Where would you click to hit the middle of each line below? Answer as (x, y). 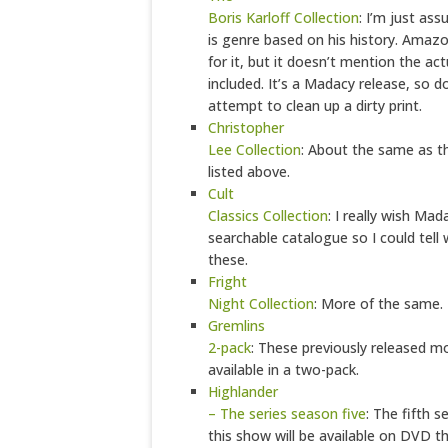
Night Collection (261, 303)
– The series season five (287, 413)
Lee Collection (254, 149)
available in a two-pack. (283, 369)
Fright (227, 281)
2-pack (229, 347)
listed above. (249, 171)
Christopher (246, 127)
